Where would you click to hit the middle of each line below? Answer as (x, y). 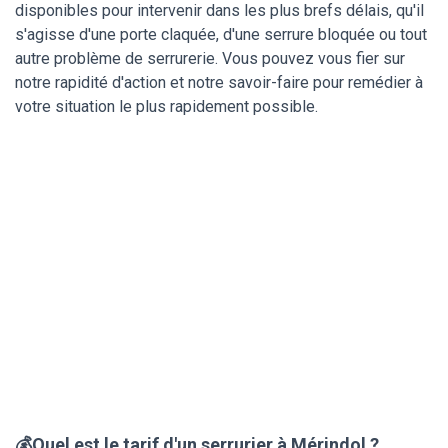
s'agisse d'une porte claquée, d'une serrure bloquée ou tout (221, 34)
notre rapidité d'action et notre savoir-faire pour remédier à (219, 82)
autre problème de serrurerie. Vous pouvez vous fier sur (210, 58)
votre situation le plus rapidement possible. (166, 106)
